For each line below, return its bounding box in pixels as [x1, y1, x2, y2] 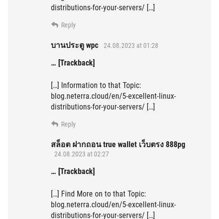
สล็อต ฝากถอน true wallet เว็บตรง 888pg [51, 140, 185, 150]
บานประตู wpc [51, 41, 98, 50]
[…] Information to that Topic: [51, 81, 141, 90]
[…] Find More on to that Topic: [51, 189, 146, 199]
